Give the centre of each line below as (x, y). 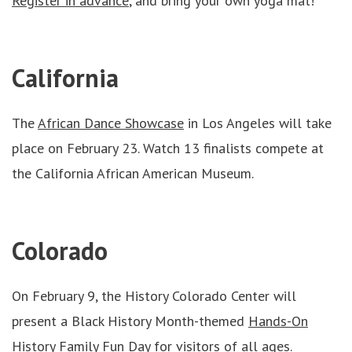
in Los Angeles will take (258, 123)
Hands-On (278, 321)
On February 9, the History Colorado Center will (154, 296)
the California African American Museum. (133, 173)
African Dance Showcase (111, 123)
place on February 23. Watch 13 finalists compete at (168, 148)
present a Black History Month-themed (130, 321)
